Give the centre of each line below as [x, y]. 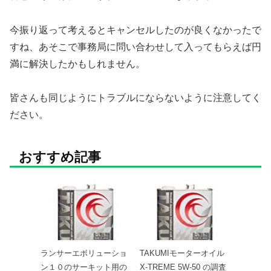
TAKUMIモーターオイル [182, 253]
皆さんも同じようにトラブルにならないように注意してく [135, 98]
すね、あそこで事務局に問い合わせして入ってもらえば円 [135, 47]
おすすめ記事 [60, 157]
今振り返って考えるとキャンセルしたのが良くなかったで [135, 30]
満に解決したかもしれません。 [77, 64]
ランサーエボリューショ [84, 253]
